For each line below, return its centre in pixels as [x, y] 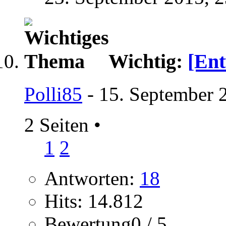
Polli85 [53, 94]
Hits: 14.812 [94, 201]
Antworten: [92, 178]
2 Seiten [59, 125]
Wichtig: [148, 62]
